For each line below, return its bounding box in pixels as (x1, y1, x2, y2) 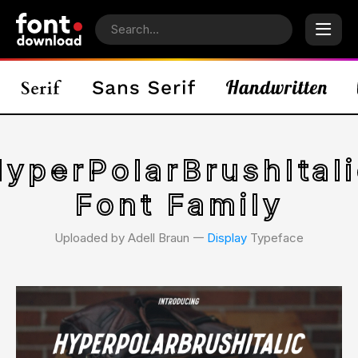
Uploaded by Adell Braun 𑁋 (54, 230, 207, 245)
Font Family (74, 187, 284, 222)
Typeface (247, 230, 304, 245)
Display (207, 230, 247, 245)
